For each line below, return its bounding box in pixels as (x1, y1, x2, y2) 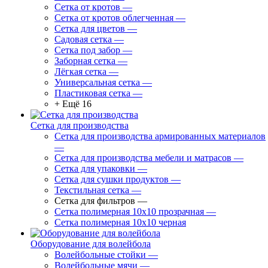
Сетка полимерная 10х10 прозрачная (54, 206, 204, 217)
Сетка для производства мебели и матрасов (54, 153, 232, 163)
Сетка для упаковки (54, 163, 135, 173)
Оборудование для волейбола (31, 239, 151, 249)
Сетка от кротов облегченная (54, 13, 173, 23)
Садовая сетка (54, 34, 112, 44)
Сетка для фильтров (54, 196, 135, 206)
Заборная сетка (54, 56, 115, 66)
